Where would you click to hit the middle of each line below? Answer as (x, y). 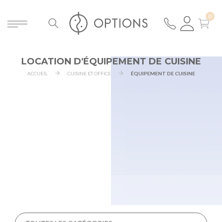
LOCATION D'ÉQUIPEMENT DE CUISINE (111, 61)
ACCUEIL (37, 73)
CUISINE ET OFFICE (89, 73)
